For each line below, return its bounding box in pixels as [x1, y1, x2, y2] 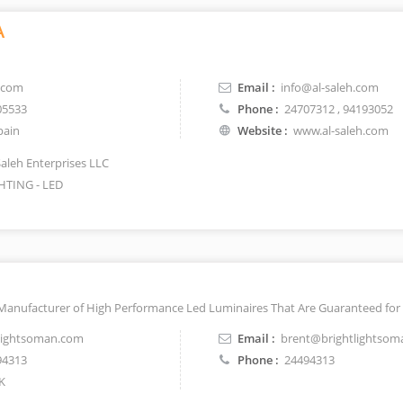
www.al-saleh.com [293, 122, 390, 139]
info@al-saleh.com [281, 79, 380, 95]
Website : [237, 122, 289, 139]
